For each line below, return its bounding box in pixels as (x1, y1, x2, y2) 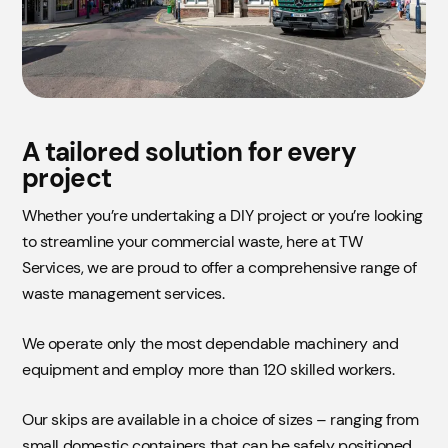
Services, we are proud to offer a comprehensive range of (22, 257, 417, 279)
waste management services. (22, 283, 225, 305)
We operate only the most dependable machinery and (22, 333, 399, 355)
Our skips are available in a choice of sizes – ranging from (22, 409, 419, 431)
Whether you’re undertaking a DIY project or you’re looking (22, 205, 423, 227)
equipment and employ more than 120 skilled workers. (22, 359, 395, 381)
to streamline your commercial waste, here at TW (22, 231, 363, 253)
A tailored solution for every (22, 135, 357, 170)
